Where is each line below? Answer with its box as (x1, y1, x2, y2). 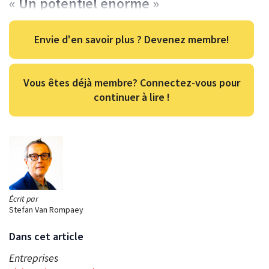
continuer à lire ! (93, 90, 170, 104)
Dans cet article (9, 229, 83, 244)
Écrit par (9, 193, 38, 205)
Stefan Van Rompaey (9, 204, 83, 216)
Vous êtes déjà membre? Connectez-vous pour (23, 76, 240, 90)
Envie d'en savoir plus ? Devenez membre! (34, 32, 229, 47)
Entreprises (9, 251, 58, 265)
